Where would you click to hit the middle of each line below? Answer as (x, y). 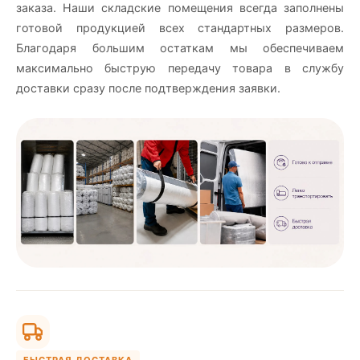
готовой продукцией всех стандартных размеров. (180, 28)
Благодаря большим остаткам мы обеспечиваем (180, 48)
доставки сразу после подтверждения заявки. (148, 88)
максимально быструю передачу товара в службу (180, 68)
